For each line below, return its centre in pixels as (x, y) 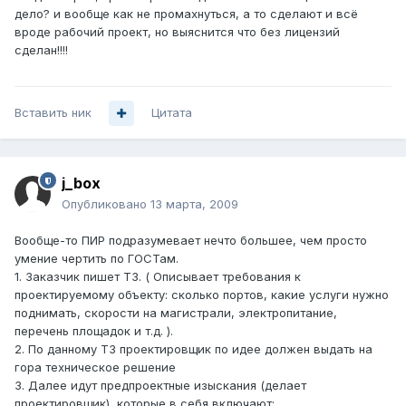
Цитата (172, 113)
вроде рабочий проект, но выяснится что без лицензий (177, 32)
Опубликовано (106, 204)
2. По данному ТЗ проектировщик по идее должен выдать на (193, 349)
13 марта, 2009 (194, 204)
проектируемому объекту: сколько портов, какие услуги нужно (202, 295)
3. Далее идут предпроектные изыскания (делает (160, 386)
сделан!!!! (41, 50)
